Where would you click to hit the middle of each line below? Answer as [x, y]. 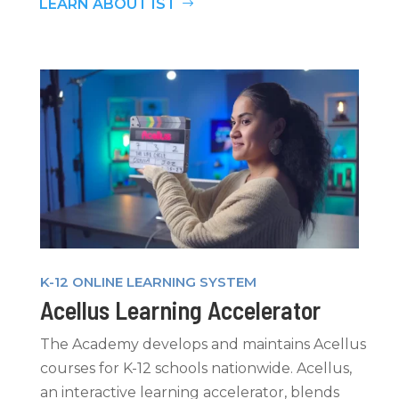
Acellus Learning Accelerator [180, 309]
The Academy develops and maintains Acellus [203, 344]
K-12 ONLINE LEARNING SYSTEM [148, 282]
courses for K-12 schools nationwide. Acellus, [195, 368]
